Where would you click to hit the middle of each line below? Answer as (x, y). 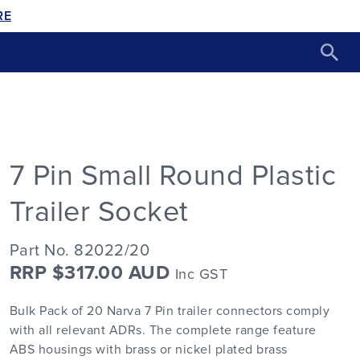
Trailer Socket (99, 213)
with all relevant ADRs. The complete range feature (163, 330)
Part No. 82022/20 (80, 251)
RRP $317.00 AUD (92, 273)
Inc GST (201, 275)
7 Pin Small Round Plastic (173, 176)
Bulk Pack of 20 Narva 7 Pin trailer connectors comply (170, 311)
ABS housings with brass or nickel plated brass (148, 350)
